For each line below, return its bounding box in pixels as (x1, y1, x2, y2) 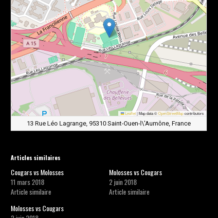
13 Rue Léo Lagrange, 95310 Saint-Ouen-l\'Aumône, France (27, 120, 191, 127)
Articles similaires (11, 153, 61, 162)
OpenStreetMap (158, 110, 184, 116)
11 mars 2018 (11, 177, 45, 187)
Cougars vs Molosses (11, 167, 64, 177)
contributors (183, 110, 204, 116)
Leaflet (124, 110, 136, 116)
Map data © (138, 110, 159, 116)
